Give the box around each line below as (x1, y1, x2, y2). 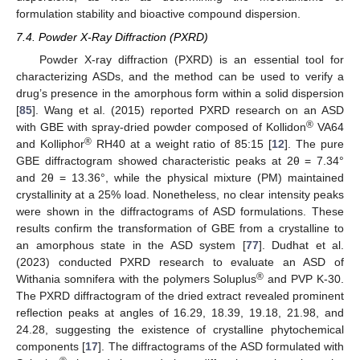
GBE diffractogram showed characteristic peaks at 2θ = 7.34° (16, 153, 344, 167)
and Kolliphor (16, 137, 84, 150)
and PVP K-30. (264, 272, 344, 285)
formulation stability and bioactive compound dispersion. (16, 7, 301, 21)
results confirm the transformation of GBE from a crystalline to (16, 221, 344, 235)
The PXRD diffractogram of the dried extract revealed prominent (16, 288, 344, 302)
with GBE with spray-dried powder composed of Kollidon (16, 120, 306, 133)
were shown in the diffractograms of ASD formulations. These (16, 204, 344, 218)
